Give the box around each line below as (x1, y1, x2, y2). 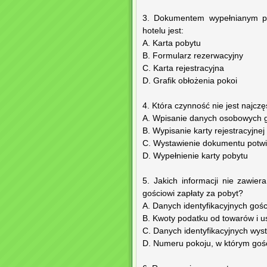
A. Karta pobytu (142, 39, 201, 48)
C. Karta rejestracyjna (142, 64, 224, 73)
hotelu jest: (142, 26, 184, 36)
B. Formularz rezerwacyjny (142, 51, 243, 61)
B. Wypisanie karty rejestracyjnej (142, 126, 265, 136)
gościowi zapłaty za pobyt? (142, 189, 243, 198)
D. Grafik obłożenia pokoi (142, 76, 237, 86)
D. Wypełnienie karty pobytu (142, 151, 248, 161)
